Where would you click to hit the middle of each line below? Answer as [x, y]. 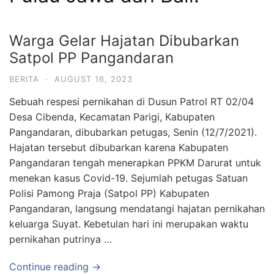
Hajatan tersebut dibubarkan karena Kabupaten [119, 147]
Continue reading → [55, 267]
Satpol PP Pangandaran [91, 58]
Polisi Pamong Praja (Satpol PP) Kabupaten [109, 193]
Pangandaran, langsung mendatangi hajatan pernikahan [137, 209]
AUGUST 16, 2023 [94, 79]
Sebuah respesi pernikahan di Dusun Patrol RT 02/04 [131, 102]
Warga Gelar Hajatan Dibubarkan [124, 41]
